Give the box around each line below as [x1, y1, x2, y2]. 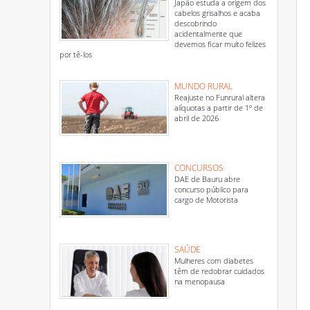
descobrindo [174, 18, 217, 28]
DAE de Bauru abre [174, 174, 240, 184]
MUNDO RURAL [174, 80, 232, 92]
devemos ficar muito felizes [174, 39, 266, 49]
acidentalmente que [174, 28, 242, 39]
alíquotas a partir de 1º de [174, 102, 263, 113]
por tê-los [60, 49, 92, 60]
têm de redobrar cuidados [174, 266, 264, 276]
